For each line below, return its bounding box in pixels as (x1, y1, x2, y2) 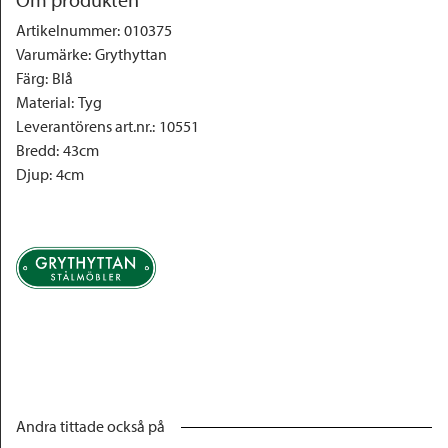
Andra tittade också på (16, 416, 165, 436)
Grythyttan (95, 44, 167, 64)
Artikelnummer (16, 20, 117, 40)
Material (16, 92, 71, 112)
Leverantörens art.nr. (16, 116, 152, 136)
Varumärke (16, 44, 88, 64)
